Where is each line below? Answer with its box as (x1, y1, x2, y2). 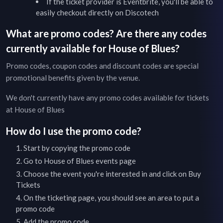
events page (96, 156, 136, 165)
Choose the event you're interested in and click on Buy (23, 169, 201, 178)
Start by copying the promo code (23, 143, 130, 152)
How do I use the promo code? (6, 125, 141, 137)
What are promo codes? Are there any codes (6, 27, 207, 39)
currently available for (6, 42, 107, 54)
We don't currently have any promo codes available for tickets (6, 93, 209, 102)
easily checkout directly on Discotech (36, 8, 159, 17)
